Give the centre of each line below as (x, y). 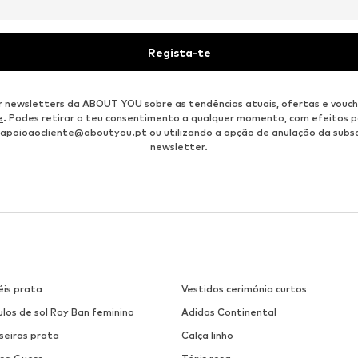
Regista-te (179, 52)
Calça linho (207, 336)
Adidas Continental (229, 312)
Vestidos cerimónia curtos (244, 289)
